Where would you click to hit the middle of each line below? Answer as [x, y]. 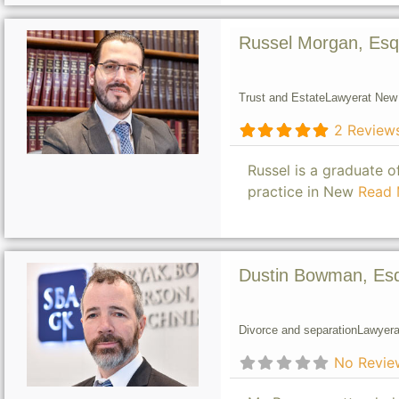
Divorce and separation [297, 330]
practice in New [302, 192]
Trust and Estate [281, 98]
